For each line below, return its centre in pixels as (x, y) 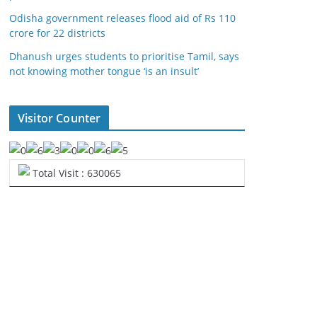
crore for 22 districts (57, 33)
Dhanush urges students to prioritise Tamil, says (124, 56)
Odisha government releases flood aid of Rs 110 (122, 18)
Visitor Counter (59, 118)
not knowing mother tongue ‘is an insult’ (104, 71)
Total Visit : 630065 (75, 173)
